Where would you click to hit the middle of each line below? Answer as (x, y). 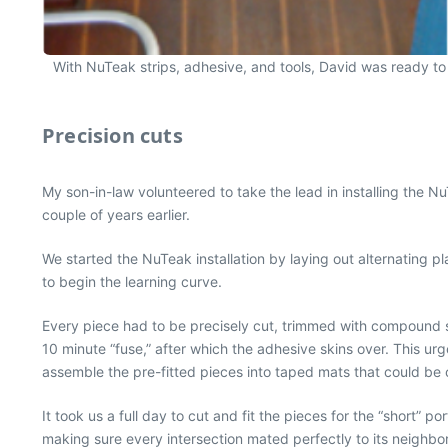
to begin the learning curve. (132, 281)
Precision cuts (112, 135)
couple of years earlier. (116, 214)
